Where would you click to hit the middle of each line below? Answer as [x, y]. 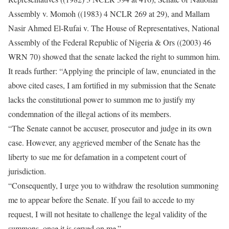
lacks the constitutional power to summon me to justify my [102, 100]
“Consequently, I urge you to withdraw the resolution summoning [113, 186]
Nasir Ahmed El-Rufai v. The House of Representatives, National [114, 28]
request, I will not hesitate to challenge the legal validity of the [108, 214]
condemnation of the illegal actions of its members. [90, 114]
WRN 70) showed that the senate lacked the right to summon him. [114, 57]
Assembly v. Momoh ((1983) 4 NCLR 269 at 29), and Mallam [109, 14]
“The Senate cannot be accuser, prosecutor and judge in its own [110, 128]
